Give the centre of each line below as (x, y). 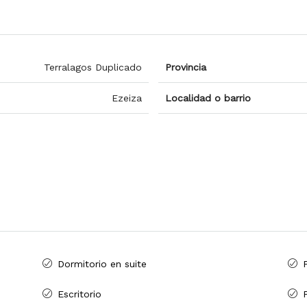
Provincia (186, 67)
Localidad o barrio (208, 98)
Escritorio (79, 294)
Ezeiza (127, 98)
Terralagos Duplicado (93, 67)
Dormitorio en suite (102, 264)
